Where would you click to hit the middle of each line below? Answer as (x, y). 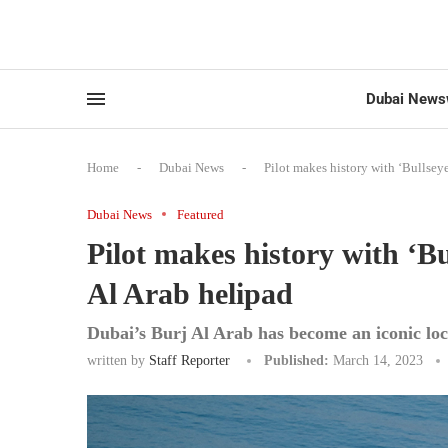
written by (118, 360)
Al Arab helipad (190, 293)
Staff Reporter (189, 360)
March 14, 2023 (378, 360)
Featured (200, 214)
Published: (296, 360)
